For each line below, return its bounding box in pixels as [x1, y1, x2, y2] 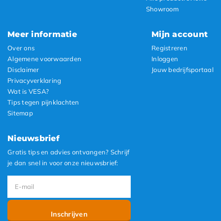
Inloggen [151, 54, 179, 63]
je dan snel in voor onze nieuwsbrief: [7, 158, 118, 167]
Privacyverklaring [7, 76, 62, 84]
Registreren [151, 43, 187, 52]
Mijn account [151, 29, 208, 39]
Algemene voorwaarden [7, 54, 82, 63]
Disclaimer [7, 65, 39, 74]
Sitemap [7, 109, 33, 117]
